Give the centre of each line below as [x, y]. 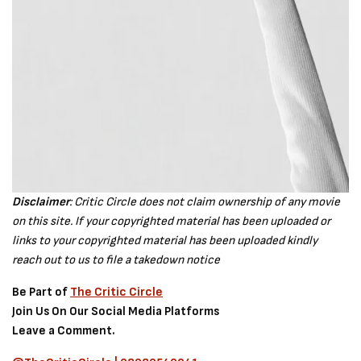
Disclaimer [41, 202]
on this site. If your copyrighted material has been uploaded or [172, 221]
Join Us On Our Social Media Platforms [116, 311]
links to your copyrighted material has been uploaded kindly [165, 241]
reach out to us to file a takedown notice [116, 260]
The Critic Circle [117, 292]
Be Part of [41, 292]
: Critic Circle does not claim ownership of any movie [205, 202]
